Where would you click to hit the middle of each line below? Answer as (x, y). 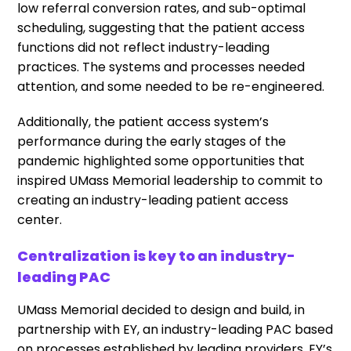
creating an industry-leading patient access (153, 200)
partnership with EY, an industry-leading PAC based (175, 329)
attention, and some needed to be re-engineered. (171, 87)
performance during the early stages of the (152, 141)
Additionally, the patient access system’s (143, 122)
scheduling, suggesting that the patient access (161, 28)
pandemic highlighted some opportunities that (161, 161)
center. (40, 220)
